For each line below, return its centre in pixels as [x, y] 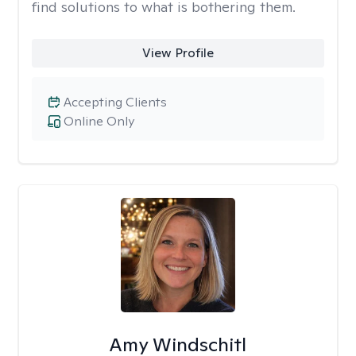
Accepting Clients [115, 102]
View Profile [178, 53]
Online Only [99, 121]
